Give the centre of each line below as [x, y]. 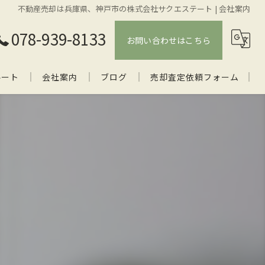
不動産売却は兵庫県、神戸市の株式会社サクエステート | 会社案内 [134, 9]
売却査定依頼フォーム [194, 77]
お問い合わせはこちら [169, 40]
